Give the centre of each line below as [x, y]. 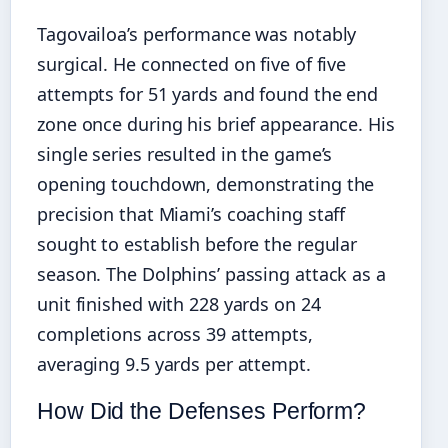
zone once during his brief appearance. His [216, 124]
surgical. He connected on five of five [192, 64]
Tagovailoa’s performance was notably [197, 34]
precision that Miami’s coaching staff [191, 214]
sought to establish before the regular [197, 244]
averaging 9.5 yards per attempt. [174, 364]
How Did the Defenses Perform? [202, 411]
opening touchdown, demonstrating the [206, 184]
